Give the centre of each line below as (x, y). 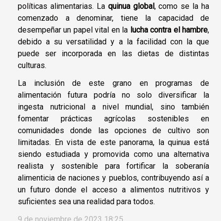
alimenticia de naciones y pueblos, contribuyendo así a (113, 178)
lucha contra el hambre (169, 30)
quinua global (131, 6)
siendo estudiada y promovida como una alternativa (113, 154)
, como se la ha (182, 6)
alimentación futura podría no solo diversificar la (113, 95)
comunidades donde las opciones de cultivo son (113, 131)
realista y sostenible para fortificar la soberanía (113, 166)
